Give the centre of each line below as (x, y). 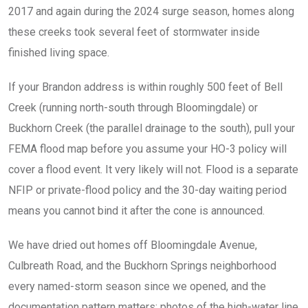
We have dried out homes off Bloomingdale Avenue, (133, 245)
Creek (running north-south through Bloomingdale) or (133, 108)
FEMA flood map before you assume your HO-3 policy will (147, 149)
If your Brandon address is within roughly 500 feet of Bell (145, 87)
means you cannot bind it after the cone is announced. (136, 211)
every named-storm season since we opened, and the (137, 286)
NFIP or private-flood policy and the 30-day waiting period (147, 190)
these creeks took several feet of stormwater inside (134, 32)
